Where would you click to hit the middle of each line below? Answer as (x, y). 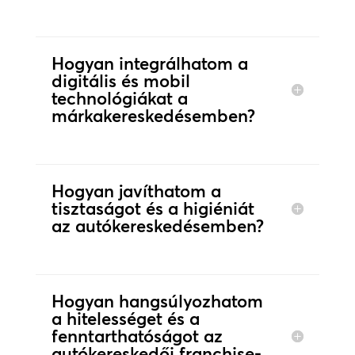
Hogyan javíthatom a (136, 191)
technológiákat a (119, 99)
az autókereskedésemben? (157, 226)
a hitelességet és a (125, 319)
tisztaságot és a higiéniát (153, 209)
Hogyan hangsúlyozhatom (157, 302)
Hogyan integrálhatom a (149, 64)
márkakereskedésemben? (153, 116)
